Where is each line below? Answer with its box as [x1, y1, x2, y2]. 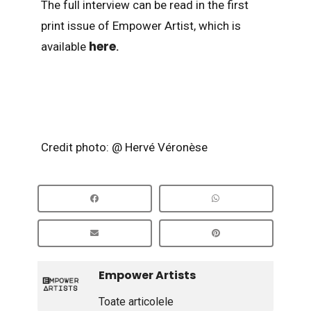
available [40, 40, 89, 54]
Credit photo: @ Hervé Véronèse [40, 140, 208, 154]
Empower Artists [98, 267, 196, 284]
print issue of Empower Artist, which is [40, 19, 241, 33]
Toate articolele [98, 295, 174, 309]
